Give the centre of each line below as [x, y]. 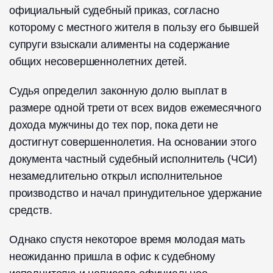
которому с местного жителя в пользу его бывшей [134, 28]
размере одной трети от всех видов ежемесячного [135, 108]
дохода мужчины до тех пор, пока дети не [114, 125]
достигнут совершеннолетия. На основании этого [133, 142]
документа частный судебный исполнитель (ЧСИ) [133, 159]
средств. [31, 211]
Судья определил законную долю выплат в [119, 91]
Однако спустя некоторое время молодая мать [127, 240]
